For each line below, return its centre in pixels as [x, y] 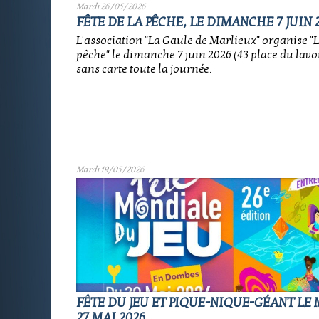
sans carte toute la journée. [144, 69]
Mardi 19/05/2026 [110, 169]
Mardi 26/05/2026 [111, 6]
